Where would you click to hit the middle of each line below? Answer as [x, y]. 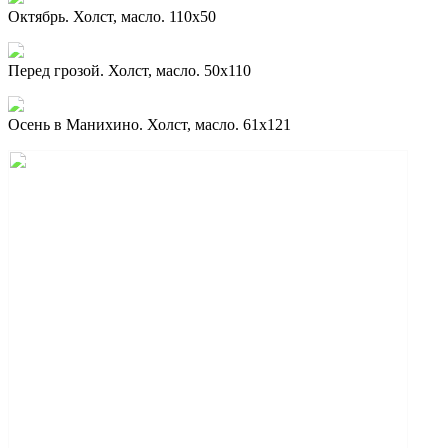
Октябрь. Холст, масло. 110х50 [112, 16]
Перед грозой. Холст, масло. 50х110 [129, 70]
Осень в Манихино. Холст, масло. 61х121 [149, 124]
